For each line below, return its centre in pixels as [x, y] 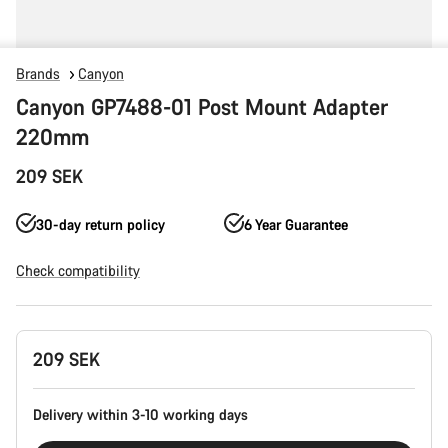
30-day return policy [100, 224]
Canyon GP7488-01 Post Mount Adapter [202, 106]
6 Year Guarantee [296, 224]
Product [39, 338]
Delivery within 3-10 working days [140, 414]
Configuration [57, 358]
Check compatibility [78, 270]
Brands [38, 73]
